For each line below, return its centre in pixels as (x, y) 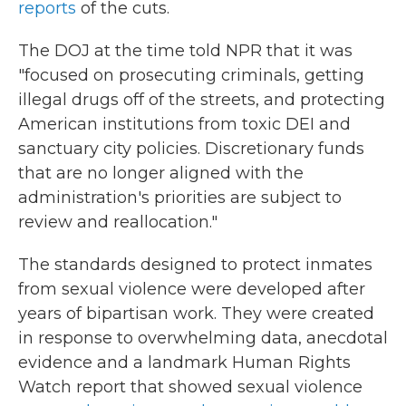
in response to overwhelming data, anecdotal (203, 338)
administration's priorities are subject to (180, 198)
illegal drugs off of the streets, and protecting (202, 100)
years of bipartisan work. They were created (196, 314)
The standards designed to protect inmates (195, 265)
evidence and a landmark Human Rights (184, 362)
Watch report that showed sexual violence (190, 387)
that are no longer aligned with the (161, 173)
